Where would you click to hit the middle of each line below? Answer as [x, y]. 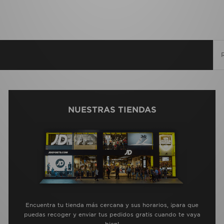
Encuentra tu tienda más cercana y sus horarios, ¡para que [112, 205]
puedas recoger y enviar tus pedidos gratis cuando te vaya [112, 215]
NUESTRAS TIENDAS [112, 109]
